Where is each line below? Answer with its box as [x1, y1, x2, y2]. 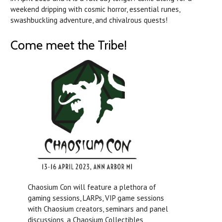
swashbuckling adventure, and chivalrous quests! [10, 15, 167, 25]
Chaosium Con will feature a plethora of [28, 182, 156, 192]
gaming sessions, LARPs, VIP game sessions [28, 193, 164, 203]
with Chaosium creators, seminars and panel [28, 204, 168, 214]
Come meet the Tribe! [10, 37, 127, 53]
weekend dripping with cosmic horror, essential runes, [10, 4, 180, 14]
